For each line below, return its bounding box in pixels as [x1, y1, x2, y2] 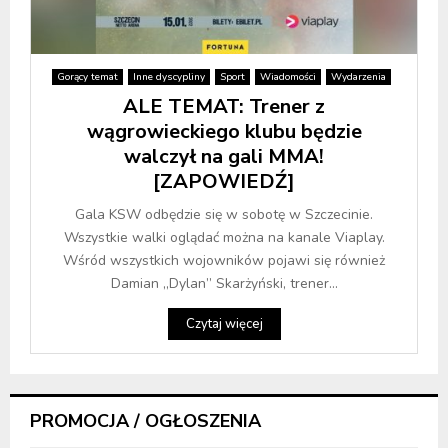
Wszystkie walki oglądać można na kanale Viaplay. [63, 228, 385, 248]
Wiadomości [260, 70, 316, 85]
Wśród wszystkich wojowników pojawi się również [63, 251, 385, 271]
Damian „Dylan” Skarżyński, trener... [110, 274, 338, 294]
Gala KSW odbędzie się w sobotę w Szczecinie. [75, 205, 373, 225]
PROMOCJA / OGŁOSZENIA [30, 409, 261, 434]
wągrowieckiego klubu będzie [86, 118, 362, 146]
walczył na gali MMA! [124, 143, 324, 171]
